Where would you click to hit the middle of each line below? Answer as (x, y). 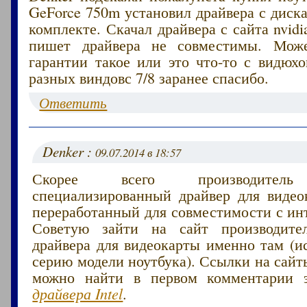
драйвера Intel (78, 293)
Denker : (69, 151)
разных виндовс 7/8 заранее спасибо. (149, 77)
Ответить (73, 102)
